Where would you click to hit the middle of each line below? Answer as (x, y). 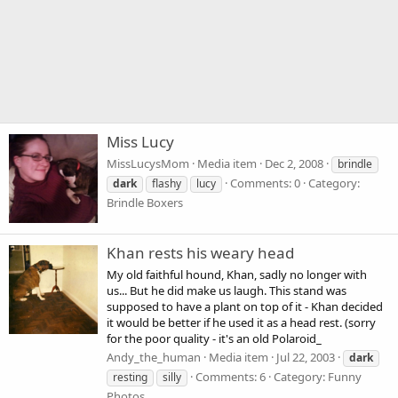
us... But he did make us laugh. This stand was (227, 290)
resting (130, 377)
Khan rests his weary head (200, 253)
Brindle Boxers (145, 202)
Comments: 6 (231, 376)
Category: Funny (318, 376)
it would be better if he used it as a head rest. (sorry (241, 322)
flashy (167, 183)
